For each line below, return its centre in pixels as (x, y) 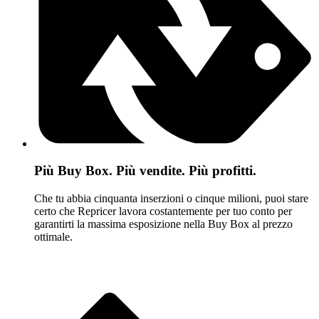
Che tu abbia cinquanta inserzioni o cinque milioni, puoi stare (171, 199)
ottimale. (53, 237)
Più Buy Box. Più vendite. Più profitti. (145, 171)
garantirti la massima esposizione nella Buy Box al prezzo (163, 224)
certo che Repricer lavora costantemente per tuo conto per (163, 211)
